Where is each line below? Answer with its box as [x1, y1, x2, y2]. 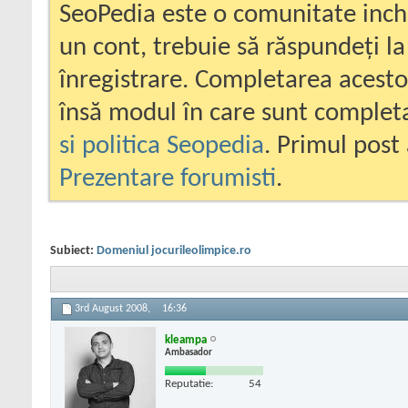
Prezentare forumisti [59, 166, 276, 192]
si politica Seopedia [59, 133, 264, 159]
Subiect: [50, 244, 97, 258]
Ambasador [165, 347, 212, 358]
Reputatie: [165, 377, 213, 390]
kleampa [165, 333, 207, 346]
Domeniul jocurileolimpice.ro [97, 244, 251, 258]
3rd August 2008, [75, 303, 153, 315]
